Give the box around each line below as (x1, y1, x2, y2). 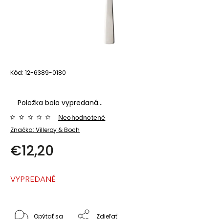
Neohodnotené (58, 113, 106, 121)
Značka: (10, 125, 36, 134)
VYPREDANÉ (10, 173, 56, 185)
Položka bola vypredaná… (18, 97, 103, 108)
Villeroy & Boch (36, 125, 80, 134)
